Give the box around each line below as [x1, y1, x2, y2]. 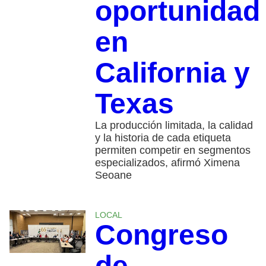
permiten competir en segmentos [94, 144, 251, 157]
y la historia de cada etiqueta [94, 132, 231, 144]
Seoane [94, 169, 132, 182]
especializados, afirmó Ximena [94, 157, 240, 169]
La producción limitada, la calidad [94, 119, 253, 132]
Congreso [94, 219, 228, 251]
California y [94, 57, 250, 89]
